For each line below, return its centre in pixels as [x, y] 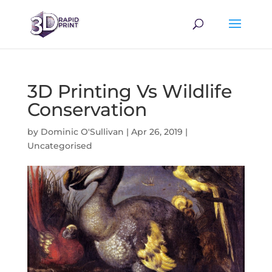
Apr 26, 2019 [157, 132]
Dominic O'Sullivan [82, 132]
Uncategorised [59, 146]
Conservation [87, 110]
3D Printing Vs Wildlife [129, 91]
